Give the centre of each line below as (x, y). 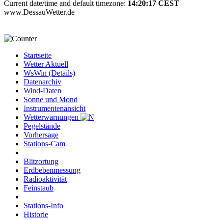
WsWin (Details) (49, 73)
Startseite (38, 55)
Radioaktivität (45, 179)
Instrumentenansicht (55, 109)
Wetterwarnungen (52, 117)
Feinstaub (39, 188)
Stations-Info (43, 206)
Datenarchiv (42, 82)
